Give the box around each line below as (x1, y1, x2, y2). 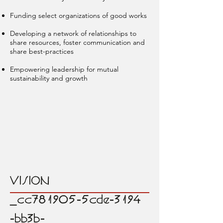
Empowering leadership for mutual (10, 65, 118, 74)
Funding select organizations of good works (10, 11, 147, 20)
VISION (10, 175, 119, 188)
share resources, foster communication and (10, 38, 145, 47)
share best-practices (10, 47, 74, 56)
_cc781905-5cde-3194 (10, 194, 142, 207)
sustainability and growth (10, 74, 88, 83)
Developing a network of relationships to (10, 29, 136, 38)
